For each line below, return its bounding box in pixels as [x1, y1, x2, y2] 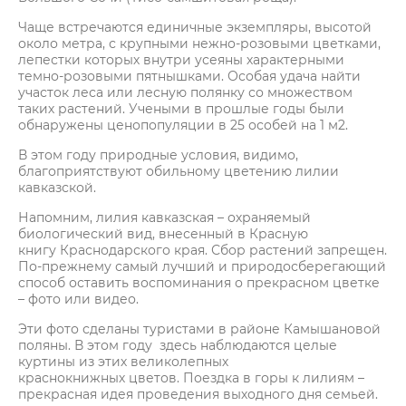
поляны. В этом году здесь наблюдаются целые [18, 337, 337, 353]
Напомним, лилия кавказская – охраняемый [18, 209, 311, 226]
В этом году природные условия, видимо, [18, 147, 298, 163]
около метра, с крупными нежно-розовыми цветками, [18, 35, 381, 52]
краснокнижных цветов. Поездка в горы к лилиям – [18, 370, 364, 386]
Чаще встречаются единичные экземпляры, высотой [18, 19, 372, 35]
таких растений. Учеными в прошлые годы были [18, 101, 344, 117]
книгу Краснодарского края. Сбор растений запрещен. [18, 242, 387, 258]
